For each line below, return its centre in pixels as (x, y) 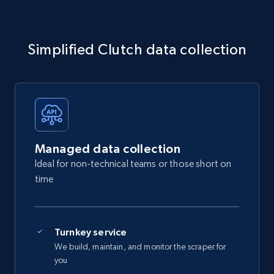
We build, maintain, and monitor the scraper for (140, 247)
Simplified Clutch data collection (137, 50)
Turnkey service (91, 232)
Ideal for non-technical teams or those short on (133, 164)
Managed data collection (108, 149)
